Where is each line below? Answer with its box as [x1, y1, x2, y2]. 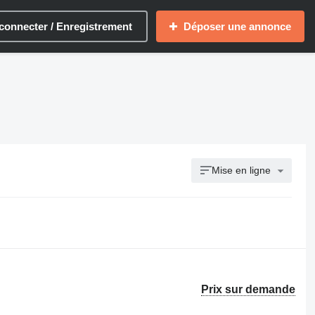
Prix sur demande [201, 283, 296, 295]
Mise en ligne [212, 165, 271, 176]
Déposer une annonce [184, 20, 291, 32]
